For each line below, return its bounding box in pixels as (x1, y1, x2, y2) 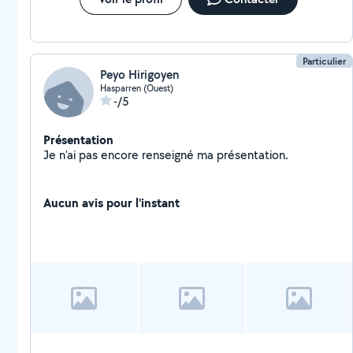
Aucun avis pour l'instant (43, 194, 180, 211)
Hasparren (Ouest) (100, 82, 173, 94)
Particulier (303, 54, 347, 68)
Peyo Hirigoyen (100, 66, 179, 83)
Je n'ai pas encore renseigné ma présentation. (217, 147, 288, 163)
